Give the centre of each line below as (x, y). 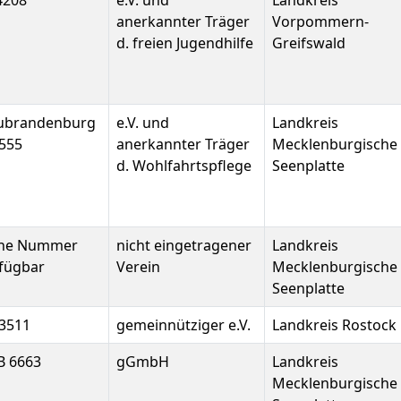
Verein (138, 267)
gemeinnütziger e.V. (183, 325)
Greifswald (309, 43)
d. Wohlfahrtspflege (184, 166)
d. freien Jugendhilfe (185, 43)
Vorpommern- (320, 21)
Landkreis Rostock (334, 325)
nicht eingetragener (184, 245)
